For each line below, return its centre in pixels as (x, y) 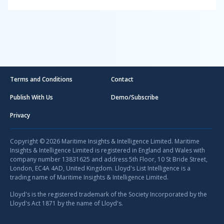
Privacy (20, 115)
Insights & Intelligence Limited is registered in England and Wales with (107, 150)
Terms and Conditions (41, 79)
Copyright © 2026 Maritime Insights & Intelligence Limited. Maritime (105, 141)
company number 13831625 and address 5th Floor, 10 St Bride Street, (109, 159)
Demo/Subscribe (135, 97)
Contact (122, 79)
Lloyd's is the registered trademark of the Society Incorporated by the (108, 194)
